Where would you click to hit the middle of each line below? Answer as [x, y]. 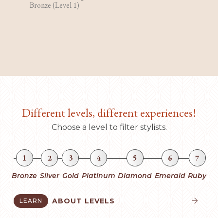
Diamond [135, 175]
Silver [49, 175]
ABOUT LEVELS [83, 201]
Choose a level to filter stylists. [109, 127]
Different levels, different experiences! [109, 112]
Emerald [170, 175]
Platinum [98, 175]
